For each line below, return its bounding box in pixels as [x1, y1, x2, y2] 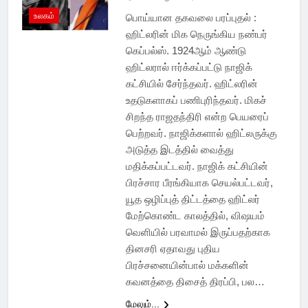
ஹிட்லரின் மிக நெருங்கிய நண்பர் [125, 28, 267, 41]
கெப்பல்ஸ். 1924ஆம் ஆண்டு [125, 45, 246, 57]
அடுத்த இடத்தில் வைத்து [125, 144, 234, 156]
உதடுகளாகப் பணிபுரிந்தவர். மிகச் [125, 94, 267, 107]
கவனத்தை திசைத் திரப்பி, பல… [125, 276, 265, 288]
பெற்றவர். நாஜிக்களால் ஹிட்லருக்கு [125, 127, 277, 140]
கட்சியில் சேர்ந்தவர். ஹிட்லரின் [125, 78, 258, 90]
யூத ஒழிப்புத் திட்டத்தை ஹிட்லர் [125, 193, 260, 206]
